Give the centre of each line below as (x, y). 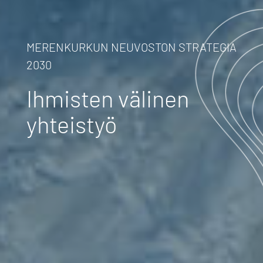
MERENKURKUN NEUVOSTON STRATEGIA (131, 47)
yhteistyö (71, 124)
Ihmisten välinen (107, 98)
